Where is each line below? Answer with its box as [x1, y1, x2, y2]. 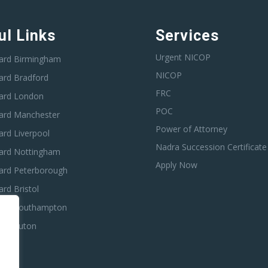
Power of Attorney [156, 123, 228, 135]
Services [156, 27, 220, 45]
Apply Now [156, 159, 198, 171]
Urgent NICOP [156, 51, 211, 63]
